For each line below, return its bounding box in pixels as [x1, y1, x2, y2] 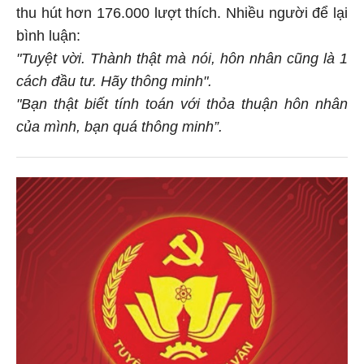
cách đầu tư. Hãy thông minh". [16, 70, 212, 87]
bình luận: [16, 24, 80, 41]
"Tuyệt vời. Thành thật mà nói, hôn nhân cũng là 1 [16, 47, 348, 64]
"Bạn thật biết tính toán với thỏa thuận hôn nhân [16, 93, 348, 110]
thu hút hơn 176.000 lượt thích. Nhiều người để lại [16, 2, 348, 19]
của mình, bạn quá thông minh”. [16, 115, 223, 132]
